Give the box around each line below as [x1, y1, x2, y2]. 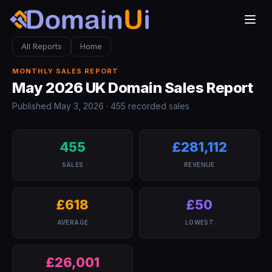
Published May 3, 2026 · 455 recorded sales [12, 101, 189, 111]
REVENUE [184, 161, 215, 168]
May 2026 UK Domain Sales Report [12, 79, 253, 97]
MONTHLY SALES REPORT [12, 67, 118, 75]
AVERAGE [56, 219, 89, 226]
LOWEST [185, 219, 214, 226]
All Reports [21, 41, 62, 51]
